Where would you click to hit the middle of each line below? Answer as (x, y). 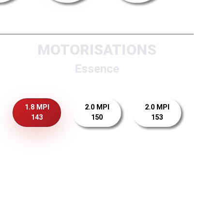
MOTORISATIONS (97, 50)
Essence (97, 69)
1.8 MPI (37, 108)
